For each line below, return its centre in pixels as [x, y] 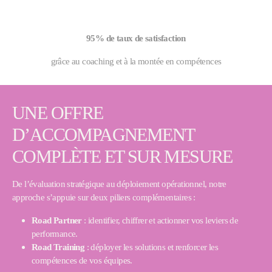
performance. [55, 233]
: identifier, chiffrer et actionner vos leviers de [160, 220]
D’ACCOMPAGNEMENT [103, 135]
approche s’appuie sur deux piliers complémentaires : [104, 197]
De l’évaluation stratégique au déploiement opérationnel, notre [119, 184]
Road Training [58, 247]
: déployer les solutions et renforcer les [151, 247]
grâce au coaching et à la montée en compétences [136, 61]
